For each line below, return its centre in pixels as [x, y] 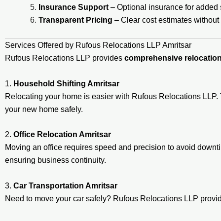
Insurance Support [74, 7]
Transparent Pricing [75, 20]
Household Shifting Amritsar [66, 83]
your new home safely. [44, 109]
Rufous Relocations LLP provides [65, 58]
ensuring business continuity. [55, 160]
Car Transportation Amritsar [65, 185]
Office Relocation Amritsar [62, 135]
